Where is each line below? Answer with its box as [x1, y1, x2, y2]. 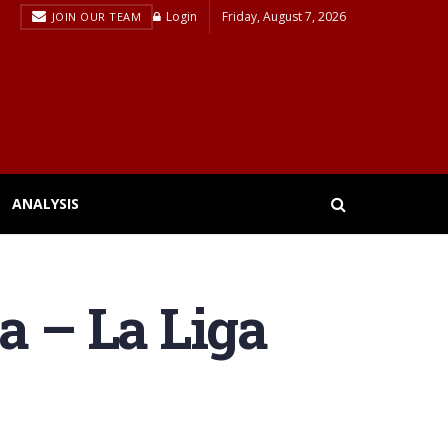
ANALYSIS [12, 194, 79, 213]
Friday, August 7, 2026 [222, 8, 346, 25]
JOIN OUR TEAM [48, 9, 141, 24]
